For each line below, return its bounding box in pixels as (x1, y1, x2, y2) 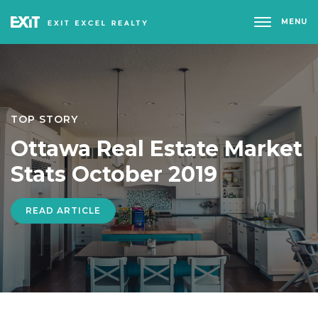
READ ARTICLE (26, 205, 101, 216)
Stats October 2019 (11, 161, 217, 187)
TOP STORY (11, 113, 78, 126)
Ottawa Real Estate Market (11, 136, 302, 162)
